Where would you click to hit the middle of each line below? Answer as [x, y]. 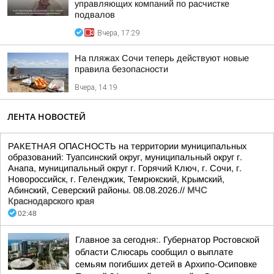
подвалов [95, 15]
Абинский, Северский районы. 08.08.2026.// [98, 190]
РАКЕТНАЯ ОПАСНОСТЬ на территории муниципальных [127, 146]
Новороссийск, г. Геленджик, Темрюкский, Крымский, [116, 179]
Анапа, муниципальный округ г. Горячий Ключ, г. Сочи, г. [125, 168]
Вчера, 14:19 [96, 87]
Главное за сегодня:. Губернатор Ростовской [167, 240]
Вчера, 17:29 [119, 33]
